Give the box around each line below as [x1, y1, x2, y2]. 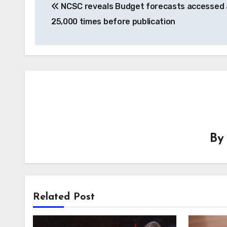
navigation [34, 4, 116, 21]
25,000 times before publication [51, 16, 176, 26]
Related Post [33, 192, 95, 202]
